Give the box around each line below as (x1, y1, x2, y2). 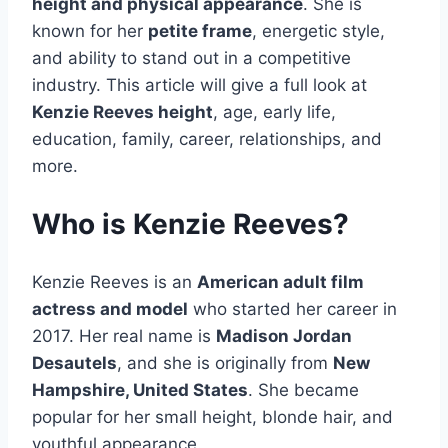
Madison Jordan (216, 325, 352, 346)
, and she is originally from (117, 352, 333, 373)
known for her (32, 21, 148, 42)
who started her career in (188, 298, 397, 319)
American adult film (197, 271, 364, 292)
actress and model (32, 298, 188, 319)
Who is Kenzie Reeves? (32, 207, 349, 242)
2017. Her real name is (32, 325, 216, 346)
